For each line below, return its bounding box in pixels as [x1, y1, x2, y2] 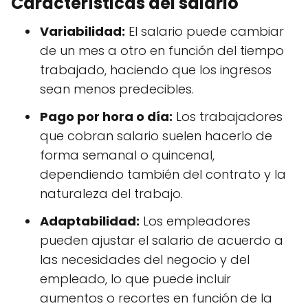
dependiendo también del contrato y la [40, 166, 286, 184]
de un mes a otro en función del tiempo [40, 42, 284, 60]
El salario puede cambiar [125, 23, 284, 41]
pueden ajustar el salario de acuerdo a [40, 232, 283, 250]
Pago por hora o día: [40, 108, 173, 126]
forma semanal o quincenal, [40, 146, 214, 164]
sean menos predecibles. [40, 80, 194, 98]
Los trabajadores [173, 108, 283, 126]
